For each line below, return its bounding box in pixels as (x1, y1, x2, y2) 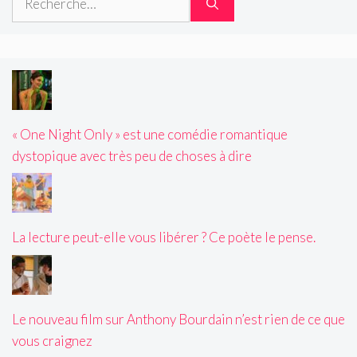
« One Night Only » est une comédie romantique (12, 125, 288, 143)
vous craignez (12, 331, 92, 349)
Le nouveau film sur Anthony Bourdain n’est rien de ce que (12, 310, 345, 328)
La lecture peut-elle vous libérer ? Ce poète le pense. (12, 229, 316, 246)
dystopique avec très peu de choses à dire (12, 147, 252, 164)
